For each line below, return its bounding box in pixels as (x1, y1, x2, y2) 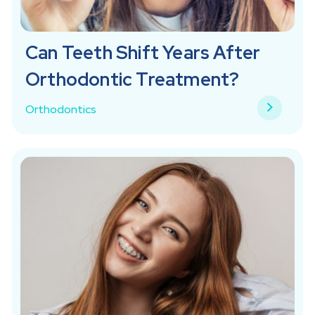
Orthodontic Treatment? (25, 67, 240, 91)
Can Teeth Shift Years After (25, 40, 261, 65)
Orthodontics (25, 101, 96, 117)
